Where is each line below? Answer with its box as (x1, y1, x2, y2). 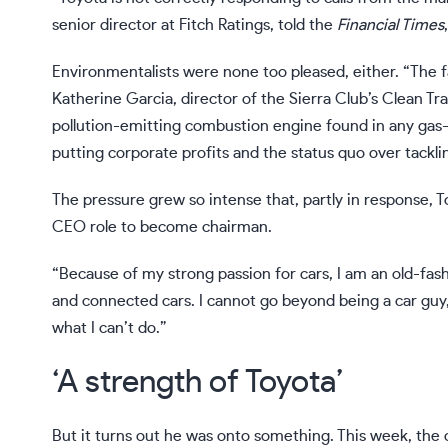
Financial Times (337, 17, 444, 34)
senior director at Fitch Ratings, (52, 17, 274, 34)
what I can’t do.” (52, 320, 167, 337)
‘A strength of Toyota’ (52, 366, 343, 399)
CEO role (52, 219, 117, 236)
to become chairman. (117, 219, 272, 236)
